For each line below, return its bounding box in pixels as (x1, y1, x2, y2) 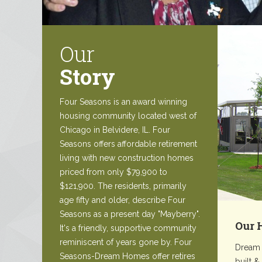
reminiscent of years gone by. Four (60, 237, 192, 247)
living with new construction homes (60, 153, 194, 163)
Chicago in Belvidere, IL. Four (60, 125, 170, 135)
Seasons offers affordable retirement (60, 139, 197, 149)
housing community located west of (60, 111, 196, 121)
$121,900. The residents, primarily (60, 181, 187, 191)
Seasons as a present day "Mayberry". (60, 209, 200, 219)
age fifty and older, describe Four (60, 195, 185, 205)
